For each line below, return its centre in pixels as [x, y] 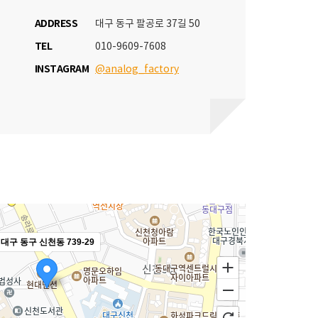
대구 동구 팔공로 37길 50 [148, 24]
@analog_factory [137, 70]
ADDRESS [56, 24]
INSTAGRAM [62, 69]
